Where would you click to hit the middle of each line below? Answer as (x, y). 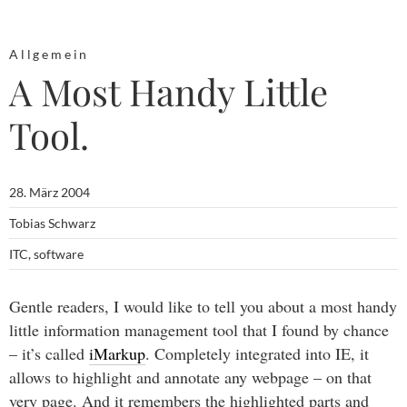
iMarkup (117, 353)
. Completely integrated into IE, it (257, 353)
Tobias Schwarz (52, 223)
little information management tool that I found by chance (199, 330)
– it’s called (49, 353)
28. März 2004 (50, 192)
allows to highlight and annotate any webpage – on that (190, 377)
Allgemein (50, 54)
